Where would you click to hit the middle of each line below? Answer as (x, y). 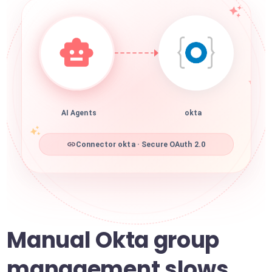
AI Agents (79, 117)
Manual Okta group (113, 240)
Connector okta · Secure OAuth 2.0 (141, 148)
